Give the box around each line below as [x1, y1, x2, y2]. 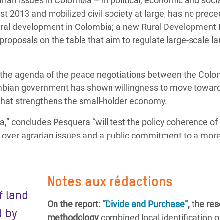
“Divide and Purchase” [102, 199, 188, 209]
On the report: [47, 199, 102, 209]
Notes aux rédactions [47, 173, 173, 190]
